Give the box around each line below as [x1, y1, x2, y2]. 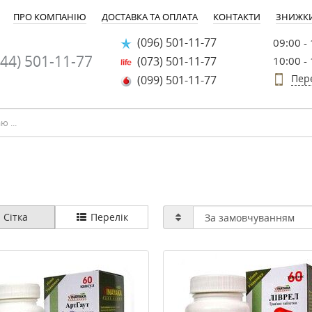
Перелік [88, 210, 128, 224]
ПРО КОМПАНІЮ [13, 10, 86, 23]
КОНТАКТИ [213, 10, 260, 23]
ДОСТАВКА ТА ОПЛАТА [102, 10, 198, 23]
